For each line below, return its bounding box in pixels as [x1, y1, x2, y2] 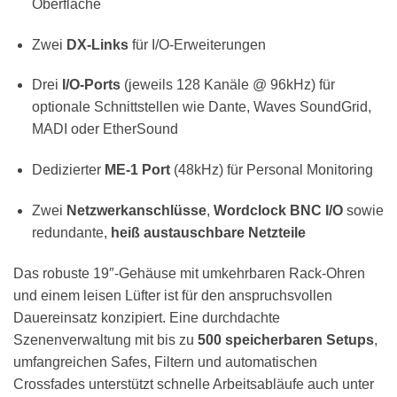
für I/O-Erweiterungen [128, 36, 266, 52]
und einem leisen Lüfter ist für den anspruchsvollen [13, 287, 332, 303]
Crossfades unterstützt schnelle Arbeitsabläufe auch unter [13, 376, 374, 392]
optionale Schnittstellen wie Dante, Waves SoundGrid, [31, 99, 371, 115]
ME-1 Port [104, 162, 170, 178]
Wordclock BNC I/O [213, 202, 343, 218]
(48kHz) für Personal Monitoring [169, 162, 373, 178]
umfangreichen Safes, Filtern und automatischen [13, 354, 317, 370]
